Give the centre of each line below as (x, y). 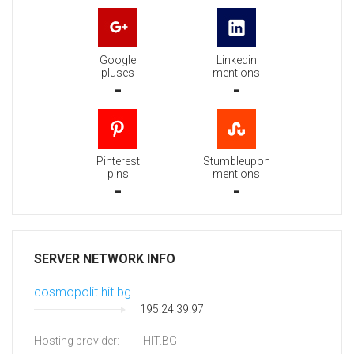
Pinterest (118, 162)
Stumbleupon (236, 162)
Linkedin (236, 60)
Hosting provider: (77, 341)
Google (118, 60)
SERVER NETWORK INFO (105, 259)
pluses (118, 73)
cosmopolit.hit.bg (83, 292)
